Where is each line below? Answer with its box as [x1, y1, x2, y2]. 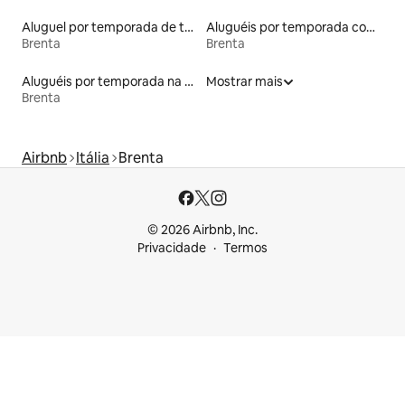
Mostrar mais [206, 72, 283, 89]
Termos [223, 240, 268, 256]
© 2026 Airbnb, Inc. [147, 221, 258, 238]
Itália [76, 147, 109, 167]
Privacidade [137, 240, 206, 256]
